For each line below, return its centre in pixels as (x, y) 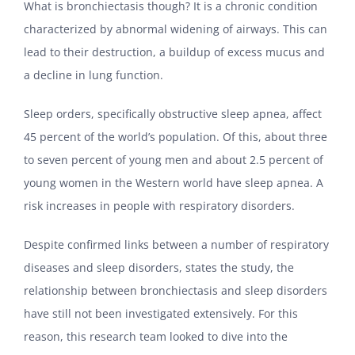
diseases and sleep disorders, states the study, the (159, 268)
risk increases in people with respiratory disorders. (159, 206)
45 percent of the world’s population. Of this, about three (176, 137)
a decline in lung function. (97, 75)
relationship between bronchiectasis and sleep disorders (176, 291)
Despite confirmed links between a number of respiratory (176, 245)
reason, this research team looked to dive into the (156, 337)
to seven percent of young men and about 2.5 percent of (174, 160)
